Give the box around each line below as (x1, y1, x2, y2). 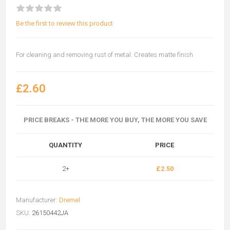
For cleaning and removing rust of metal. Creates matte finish (16, 50, 193, 59)
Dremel (59, 196, 80, 204)
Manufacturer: (16, 196, 57, 204)
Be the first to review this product (16, 19, 113, 27)
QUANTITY (49, 141, 82, 149)
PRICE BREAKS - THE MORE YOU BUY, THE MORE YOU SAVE (23, 116, 207, 124)
